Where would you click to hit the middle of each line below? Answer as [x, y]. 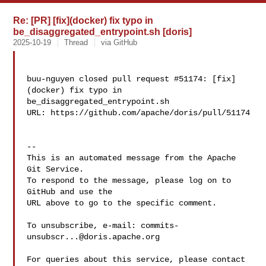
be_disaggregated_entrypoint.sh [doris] [103, 31]
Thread [76, 42]
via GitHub [119, 42]
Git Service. [56, 169]
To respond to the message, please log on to [129, 180]
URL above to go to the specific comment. [122, 203]
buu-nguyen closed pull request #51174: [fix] [132, 79]
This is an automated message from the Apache [132, 158]
